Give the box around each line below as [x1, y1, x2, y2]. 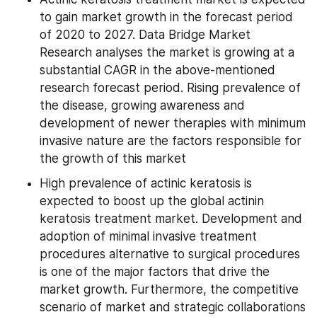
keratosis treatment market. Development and [40, 211, 302, 226]
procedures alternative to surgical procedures [40, 246, 300, 261]
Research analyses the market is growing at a [40, 45, 294, 59]
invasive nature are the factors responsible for [40, 133, 301, 148]
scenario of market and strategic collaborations [40, 299, 306, 314]
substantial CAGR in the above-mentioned [40, 62, 275, 77]
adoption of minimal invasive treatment [40, 229, 257, 243]
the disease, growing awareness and [40, 98, 245, 113]
